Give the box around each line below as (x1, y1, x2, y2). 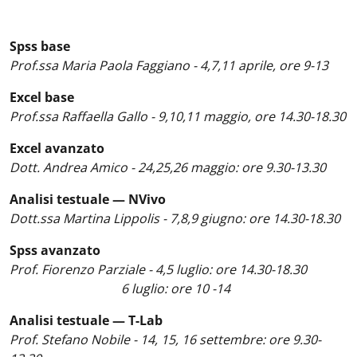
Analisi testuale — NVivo (10, 190, 169, 208)
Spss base (10, 37, 73, 55)
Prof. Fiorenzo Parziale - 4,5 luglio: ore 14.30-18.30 (10, 261, 307, 278)
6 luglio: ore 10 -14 (10, 280, 230, 297)
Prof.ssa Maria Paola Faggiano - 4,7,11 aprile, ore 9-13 (10, 57, 328, 74)
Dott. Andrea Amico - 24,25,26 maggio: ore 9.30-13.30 (10, 159, 326, 176)
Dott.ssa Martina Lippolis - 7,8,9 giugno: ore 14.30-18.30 (10, 210, 343, 227)
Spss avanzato (10, 241, 104, 259)
